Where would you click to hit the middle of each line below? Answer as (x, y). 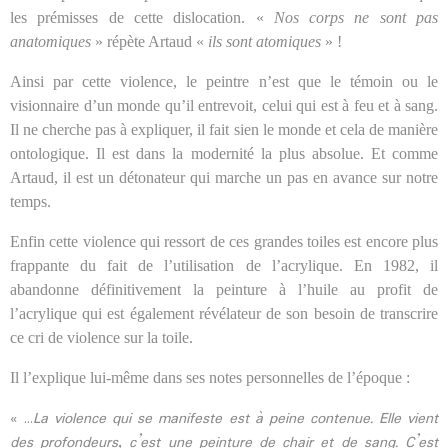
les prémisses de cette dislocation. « (142, 17)
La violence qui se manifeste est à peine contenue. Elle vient (236, 418)
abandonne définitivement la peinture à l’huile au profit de (224, 289)
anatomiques (50, 41)
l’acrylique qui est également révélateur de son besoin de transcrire (224, 313)
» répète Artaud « (149, 41)
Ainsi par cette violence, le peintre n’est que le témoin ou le (224, 81)
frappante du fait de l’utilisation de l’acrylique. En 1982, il (224, 265)
